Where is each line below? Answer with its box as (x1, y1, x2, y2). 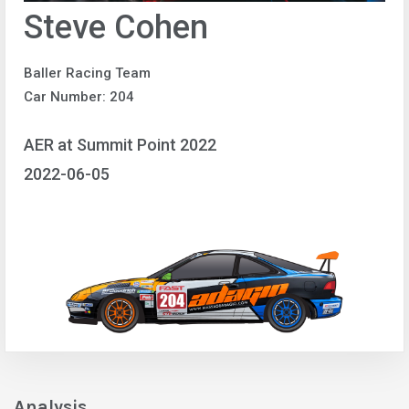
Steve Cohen (24, 7, 208, 47)
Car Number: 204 (24, 88, 134, 105)
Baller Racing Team (24, 64, 151, 81)
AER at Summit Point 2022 (24, 135, 216, 155)
